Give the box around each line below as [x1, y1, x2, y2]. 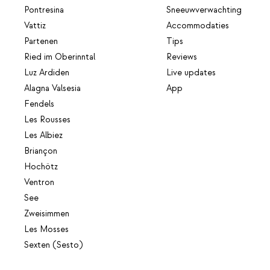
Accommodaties [166, 20, 230, 31]
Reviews [166, 51, 198, 63]
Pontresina [24, 4, 64, 16]
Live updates [166, 67, 216, 78]
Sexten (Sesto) [24, 239, 83, 251]
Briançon [24, 145, 57, 157]
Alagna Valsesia [24, 83, 81, 94]
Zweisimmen [24, 208, 69, 219]
